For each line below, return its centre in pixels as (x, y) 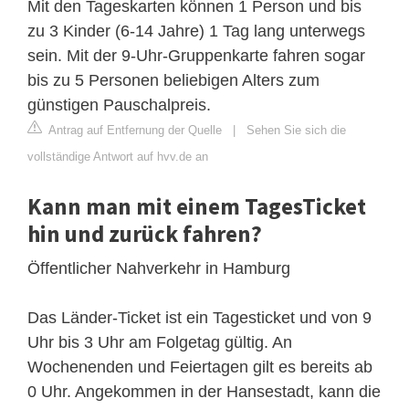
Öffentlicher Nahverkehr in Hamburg (159, 269)
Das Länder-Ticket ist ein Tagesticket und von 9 (199, 318)
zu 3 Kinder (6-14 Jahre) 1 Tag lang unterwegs (196, 31)
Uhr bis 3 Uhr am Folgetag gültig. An (160, 343)
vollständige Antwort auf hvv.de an (118, 157)
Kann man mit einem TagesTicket (197, 207)
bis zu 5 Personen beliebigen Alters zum (173, 81)
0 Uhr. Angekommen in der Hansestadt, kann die (204, 392)
